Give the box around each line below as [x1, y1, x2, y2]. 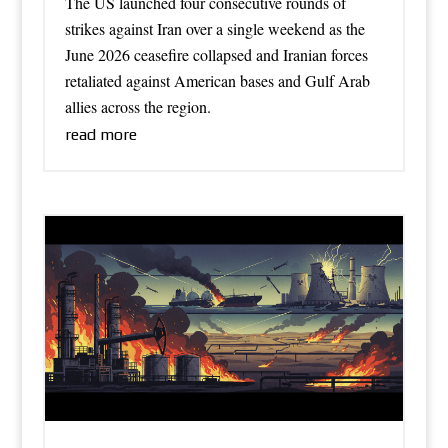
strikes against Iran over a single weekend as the [64, 17, 365, 39]
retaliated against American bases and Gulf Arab [64, 69, 370, 91]
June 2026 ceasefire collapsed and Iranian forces [64, 43, 368, 65]
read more [64, 124, 137, 144]
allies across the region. [64, 95, 211, 117]
